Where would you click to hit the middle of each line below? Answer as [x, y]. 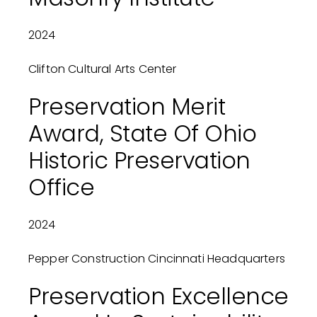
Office [61, 188]
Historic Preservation [139, 161]
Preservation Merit [127, 107]
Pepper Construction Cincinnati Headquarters [156, 259]
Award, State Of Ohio [142, 134]
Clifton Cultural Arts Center [102, 69]
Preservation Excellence [158, 296]
